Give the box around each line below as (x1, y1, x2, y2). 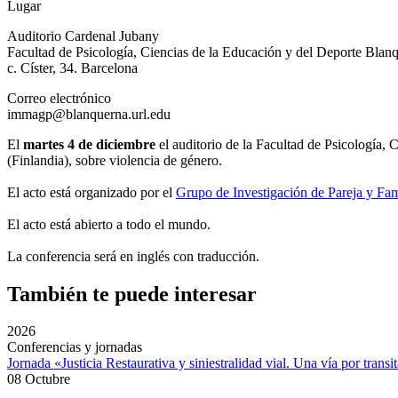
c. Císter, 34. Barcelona (7, 60, 138, 76)
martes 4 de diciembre (23, 136, 155, 152)
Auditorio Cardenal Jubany (7, 28, 159, 44)
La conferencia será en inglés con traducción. (7, 248, 259, 264)
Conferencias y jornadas (7, 339, 142, 355)
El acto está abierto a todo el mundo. (7, 216, 211, 232)
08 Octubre (7, 371, 70, 387)
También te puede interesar (7, 282, 257, 306)
